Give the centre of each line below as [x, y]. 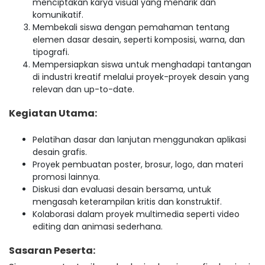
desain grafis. [60, 152]
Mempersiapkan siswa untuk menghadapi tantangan [142, 65]
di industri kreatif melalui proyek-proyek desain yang [141, 77]
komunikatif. [58, 15]
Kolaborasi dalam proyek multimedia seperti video [136, 214]
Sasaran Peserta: [52, 251]
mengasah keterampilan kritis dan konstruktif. [127, 202]
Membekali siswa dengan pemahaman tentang [131, 28]
